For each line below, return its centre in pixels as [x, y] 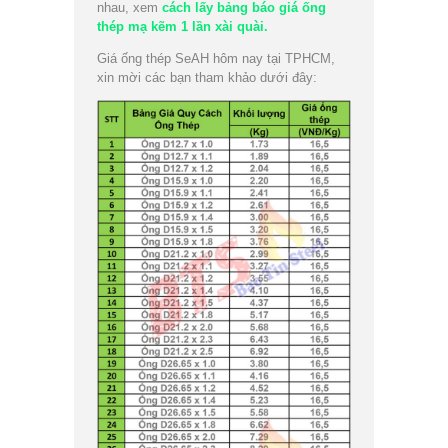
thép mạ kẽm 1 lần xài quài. [183, 26]
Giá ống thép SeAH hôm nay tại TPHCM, [216, 58]
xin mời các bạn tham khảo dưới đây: [207, 77]
